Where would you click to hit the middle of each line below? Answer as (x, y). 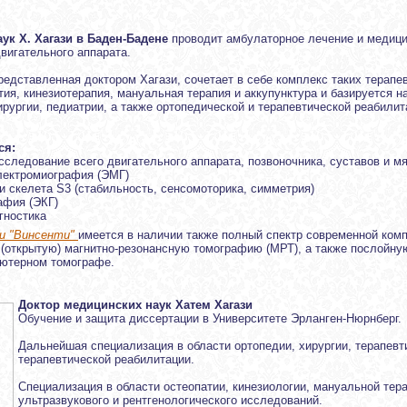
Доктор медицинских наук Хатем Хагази (135, 304)
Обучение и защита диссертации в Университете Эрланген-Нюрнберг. (210, 318)
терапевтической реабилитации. (106, 359)
